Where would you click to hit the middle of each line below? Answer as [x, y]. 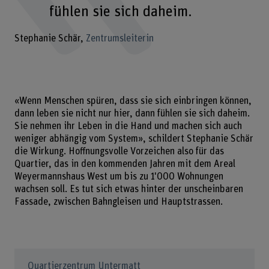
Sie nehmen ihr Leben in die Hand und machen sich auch [128, 126]
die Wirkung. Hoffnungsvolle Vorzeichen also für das [119, 151]
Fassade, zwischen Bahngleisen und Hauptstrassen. [119, 201]
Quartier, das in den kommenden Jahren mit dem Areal [125, 164]
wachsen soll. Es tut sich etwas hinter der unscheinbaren [128, 189]
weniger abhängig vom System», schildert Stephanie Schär [134, 138]
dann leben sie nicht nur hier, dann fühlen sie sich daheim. [132, 113]
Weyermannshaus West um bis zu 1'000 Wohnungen [119, 176]
